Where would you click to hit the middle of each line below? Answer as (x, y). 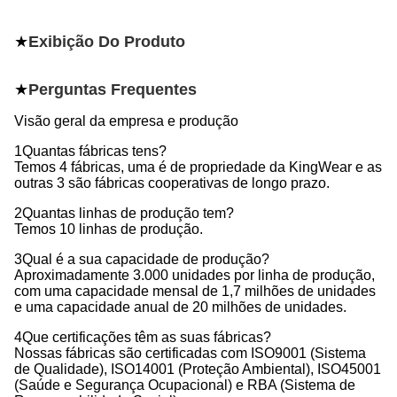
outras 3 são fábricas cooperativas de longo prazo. (172, 183)
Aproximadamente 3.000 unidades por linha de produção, (195, 275)
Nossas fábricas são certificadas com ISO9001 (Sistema (190, 353)
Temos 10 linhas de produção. (109, 229)
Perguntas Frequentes (113, 90)
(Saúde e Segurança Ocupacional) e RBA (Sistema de (185, 385)
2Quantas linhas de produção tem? (124, 213)
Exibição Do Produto (107, 42)
